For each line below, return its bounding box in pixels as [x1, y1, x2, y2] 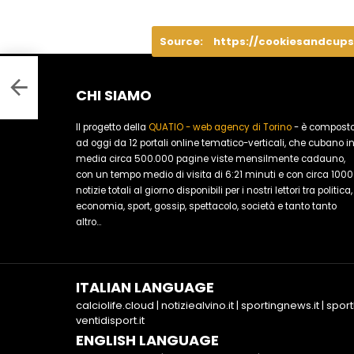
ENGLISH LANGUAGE [76, 330, 219, 351]
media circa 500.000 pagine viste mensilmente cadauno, [76, 153, 345, 166]
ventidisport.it [76, 313, 145, 329]
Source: [160, 34, 205, 50]
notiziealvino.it [161, 298, 234, 314]
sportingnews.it [241, 298, 319, 314]
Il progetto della [76, 121, 149, 134]
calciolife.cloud [76, 298, 154, 314]
